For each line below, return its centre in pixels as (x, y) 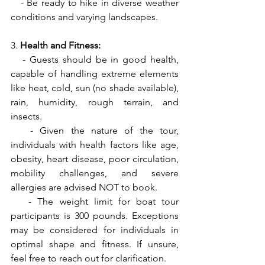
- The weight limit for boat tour (95, 202)
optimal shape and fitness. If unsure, (95, 244)
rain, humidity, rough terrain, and (95, 102)
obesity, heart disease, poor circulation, (95, 159)
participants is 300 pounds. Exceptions (95, 216)
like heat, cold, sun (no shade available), (95, 88)
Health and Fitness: (60, 46)
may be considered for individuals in (95, 230)
